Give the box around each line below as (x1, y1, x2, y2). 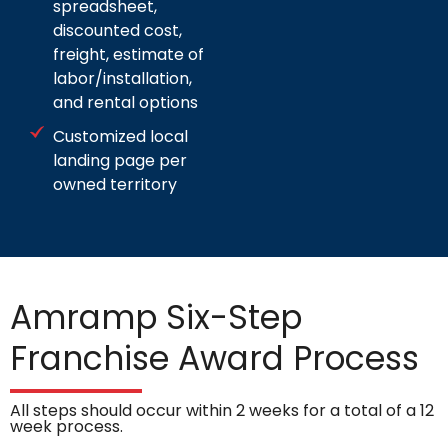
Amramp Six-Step (10, 294, 302, 342)
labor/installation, (52, 67, 192, 91)
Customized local (52, 125, 188, 149)
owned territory (52, 173, 177, 197)
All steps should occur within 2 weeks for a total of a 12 (10, 399, 434, 423)
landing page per (52, 149, 187, 173)
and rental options (52, 91, 198, 115)
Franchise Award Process (10, 335, 419, 383)
